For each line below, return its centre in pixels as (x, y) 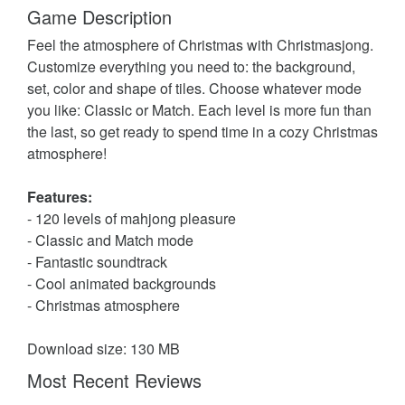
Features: (60, 196)
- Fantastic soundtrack (97, 261)
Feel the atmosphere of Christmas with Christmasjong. (200, 44)
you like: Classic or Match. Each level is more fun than (199, 109)
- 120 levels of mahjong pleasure (132, 218)
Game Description (99, 16)
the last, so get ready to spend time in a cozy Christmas (202, 131)
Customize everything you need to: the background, (191, 66)
